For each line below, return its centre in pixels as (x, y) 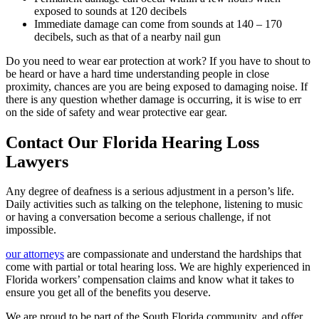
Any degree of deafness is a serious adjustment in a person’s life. (150, 192)
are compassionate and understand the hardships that (183, 254)
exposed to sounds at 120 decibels (110, 11)
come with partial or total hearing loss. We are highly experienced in (158, 267)
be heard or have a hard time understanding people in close (137, 73)
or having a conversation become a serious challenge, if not (138, 217)
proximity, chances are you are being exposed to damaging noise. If (157, 86)
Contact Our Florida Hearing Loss (132, 142)
